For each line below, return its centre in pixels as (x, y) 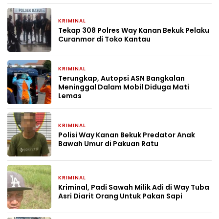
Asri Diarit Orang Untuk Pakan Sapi (120, 196)
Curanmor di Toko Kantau (104, 39)
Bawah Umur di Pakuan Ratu (108, 143)
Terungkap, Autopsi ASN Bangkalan (121, 78)
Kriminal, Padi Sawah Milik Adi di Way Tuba (134, 187)
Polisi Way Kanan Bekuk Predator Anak (127, 135)
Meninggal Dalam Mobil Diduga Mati (124, 87)
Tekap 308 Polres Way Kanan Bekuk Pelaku (134, 30)
